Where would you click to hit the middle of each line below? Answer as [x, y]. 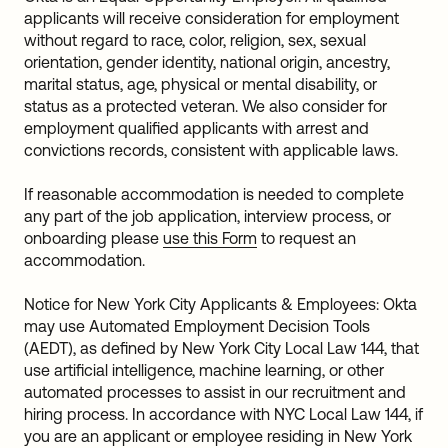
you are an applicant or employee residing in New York [218, 436]
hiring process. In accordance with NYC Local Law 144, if [223, 414]
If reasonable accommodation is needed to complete [214, 194]
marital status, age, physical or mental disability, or [200, 84]
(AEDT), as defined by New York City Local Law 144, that [221, 348]
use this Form [210, 238]
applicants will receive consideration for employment [211, 18]
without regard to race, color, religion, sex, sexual [195, 40]
